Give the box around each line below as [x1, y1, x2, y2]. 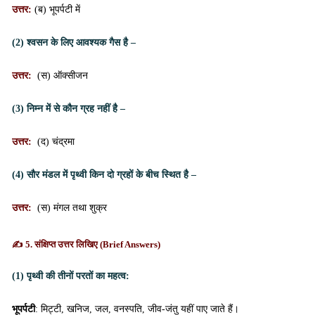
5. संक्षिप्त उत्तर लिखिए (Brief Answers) [25, 239, 160, 250]
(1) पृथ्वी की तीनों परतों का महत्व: [12, 271, 129, 281]
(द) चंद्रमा [34, 136, 75, 147]
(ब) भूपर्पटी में [34, 4, 80, 15]
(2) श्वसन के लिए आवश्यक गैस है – [12, 37, 136, 48]
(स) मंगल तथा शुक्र [34, 202, 107, 213]
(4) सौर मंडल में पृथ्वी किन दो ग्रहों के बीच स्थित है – [12, 169, 196, 180]
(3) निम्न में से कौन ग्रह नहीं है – [12, 103, 125, 114]
